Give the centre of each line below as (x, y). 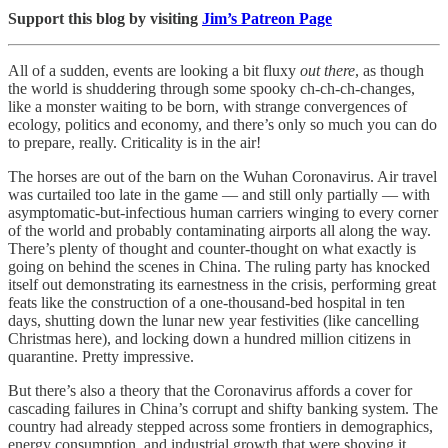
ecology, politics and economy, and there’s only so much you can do (222, 124)
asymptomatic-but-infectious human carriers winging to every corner (223, 212)
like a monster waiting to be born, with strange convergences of (207, 106)
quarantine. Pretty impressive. (101, 356)
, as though (389, 70)
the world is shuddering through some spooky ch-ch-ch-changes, (211, 88)
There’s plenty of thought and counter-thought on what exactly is (212, 248)
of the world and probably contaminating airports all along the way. (219, 230)
